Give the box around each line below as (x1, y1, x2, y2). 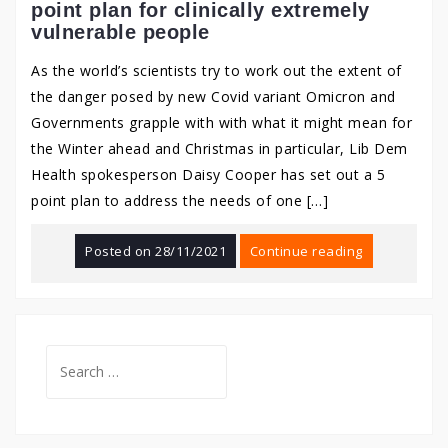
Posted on (85, 242, 156, 260)
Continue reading (249, 242, 363, 260)
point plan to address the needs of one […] (31, 191, 328, 210)
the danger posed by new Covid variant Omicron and (31, 87, 396, 106)
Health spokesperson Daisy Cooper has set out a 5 (31, 165, 385, 184)
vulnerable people (31, 21, 210, 43)
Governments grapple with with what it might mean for (31, 113, 412, 132)
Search (45, 347, 97, 366)
